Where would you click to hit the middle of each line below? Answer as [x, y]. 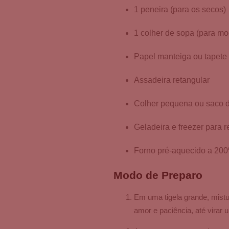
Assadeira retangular [172, 80]
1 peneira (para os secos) [180, 10]
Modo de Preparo [158, 175]
